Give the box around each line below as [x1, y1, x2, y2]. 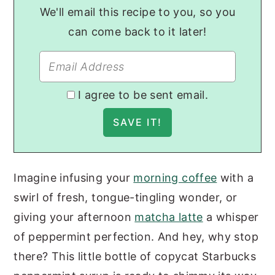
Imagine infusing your [14, 171, 134, 184]
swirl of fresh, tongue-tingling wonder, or [14, 190, 238, 204]
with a [217, 171, 254, 184]
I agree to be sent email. [78, 88, 209, 101]
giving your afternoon [14, 210, 135, 223]
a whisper [203, 210, 259, 223]
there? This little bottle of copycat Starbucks [14, 249, 256, 263]
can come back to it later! [68, 25, 207, 38]
